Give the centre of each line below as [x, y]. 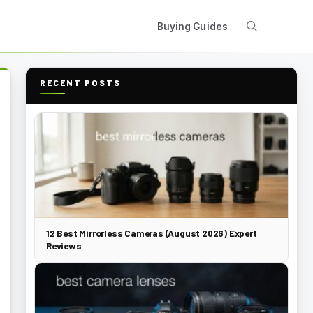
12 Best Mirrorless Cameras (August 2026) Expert [152, 233]
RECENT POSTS [80, 82]
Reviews [64, 246]
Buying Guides [192, 27]
